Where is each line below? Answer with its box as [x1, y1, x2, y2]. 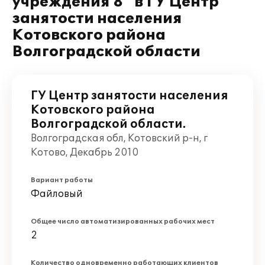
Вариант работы [31, 176, 93, 184]
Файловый [31, 188, 83, 200]
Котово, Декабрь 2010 [31, 147, 138, 159]
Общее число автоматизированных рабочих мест [31, 218, 215, 225]
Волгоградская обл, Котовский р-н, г [31, 132, 208, 144]
